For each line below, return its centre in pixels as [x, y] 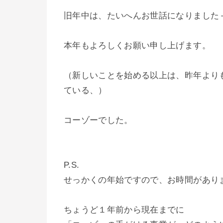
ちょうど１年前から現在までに [124, 210]
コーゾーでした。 [98, 120]
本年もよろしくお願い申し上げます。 [137, 45]
